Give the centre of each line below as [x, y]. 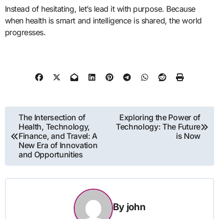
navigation [34, 132]
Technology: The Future [158, 127]
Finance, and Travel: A [58, 136]
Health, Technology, [54, 127]
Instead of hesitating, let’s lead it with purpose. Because [100, 9]
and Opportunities [51, 155]
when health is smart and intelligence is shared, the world [103, 20]
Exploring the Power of [160, 118]
